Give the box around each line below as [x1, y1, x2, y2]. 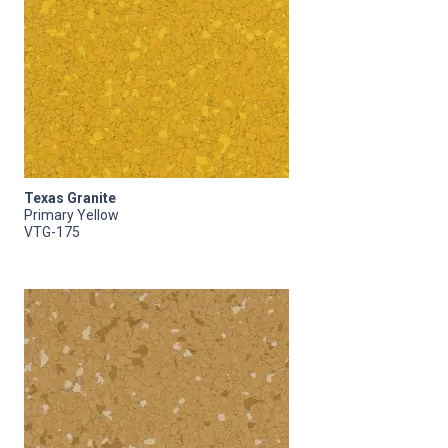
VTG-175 [24, 223, 80, 240]
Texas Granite [24, 189, 116, 206]
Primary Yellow [24, 206, 119, 223]
